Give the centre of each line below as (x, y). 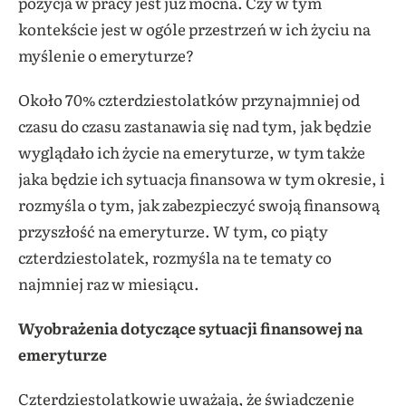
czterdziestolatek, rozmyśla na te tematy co (175, 257)
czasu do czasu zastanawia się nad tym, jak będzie (195, 126)
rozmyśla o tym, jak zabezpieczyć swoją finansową (199, 205)
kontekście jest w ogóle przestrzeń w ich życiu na (194, 29)
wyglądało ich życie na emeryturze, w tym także (192, 152)
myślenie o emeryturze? (106, 55)
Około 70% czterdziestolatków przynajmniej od (189, 100)
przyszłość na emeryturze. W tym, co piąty (173, 231)
